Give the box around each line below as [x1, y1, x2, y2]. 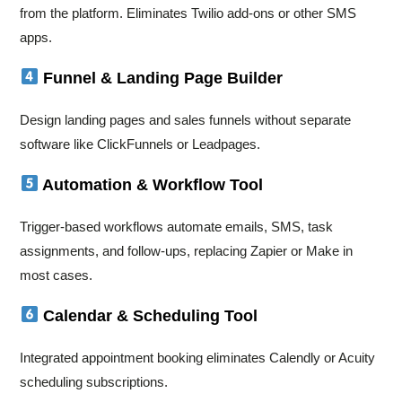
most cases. [20, 267, 93, 283]
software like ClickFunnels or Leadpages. [20, 135, 261, 152]
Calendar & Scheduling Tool [38, 306, 258, 325]
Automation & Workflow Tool [38, 175, 263, 194]
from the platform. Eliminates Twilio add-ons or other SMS [20, 4, 357, 21]
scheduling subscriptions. [20, 373, 169, 389]
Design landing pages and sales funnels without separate [20, 111, 352, 127]
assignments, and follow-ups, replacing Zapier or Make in [20, 242, 354, 258]
